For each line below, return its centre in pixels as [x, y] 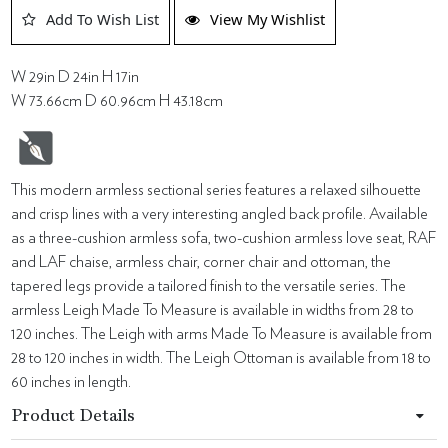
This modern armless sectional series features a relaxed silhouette [216, 190]
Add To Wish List [103, 19]
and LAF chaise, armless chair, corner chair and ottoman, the [201, 262]
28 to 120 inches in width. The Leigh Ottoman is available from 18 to [221, 358]
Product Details [73, 416]
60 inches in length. [71, 382]
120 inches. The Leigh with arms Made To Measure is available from [222, 334]
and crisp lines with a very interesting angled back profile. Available [220, 214]
